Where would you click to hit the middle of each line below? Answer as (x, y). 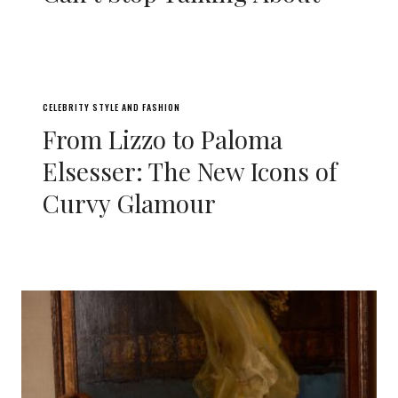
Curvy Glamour (129, 203)
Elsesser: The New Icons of (190, 171)
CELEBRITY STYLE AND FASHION (111, 107)
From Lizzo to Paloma (163, 139)
